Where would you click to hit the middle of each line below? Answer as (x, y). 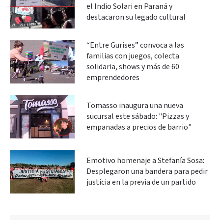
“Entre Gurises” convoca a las (135, 45)
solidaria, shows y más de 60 (133, 67)
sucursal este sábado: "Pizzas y (138, 116)
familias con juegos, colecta (133, 56)
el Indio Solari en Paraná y (129, 6)
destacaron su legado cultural (136, 17)
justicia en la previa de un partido (141, 182)
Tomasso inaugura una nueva (135, 106)
